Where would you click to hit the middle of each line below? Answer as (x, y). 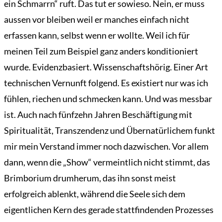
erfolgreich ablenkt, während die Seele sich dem (95, 194)
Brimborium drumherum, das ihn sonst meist (90, 178)
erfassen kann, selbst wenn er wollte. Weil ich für (97, 35)
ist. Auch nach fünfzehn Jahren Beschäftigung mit (98, 115)
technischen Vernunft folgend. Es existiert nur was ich (106, 83)
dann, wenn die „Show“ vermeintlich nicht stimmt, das (107, 162)
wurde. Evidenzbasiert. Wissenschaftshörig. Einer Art (106, 67)
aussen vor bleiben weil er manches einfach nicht (97, 20)
